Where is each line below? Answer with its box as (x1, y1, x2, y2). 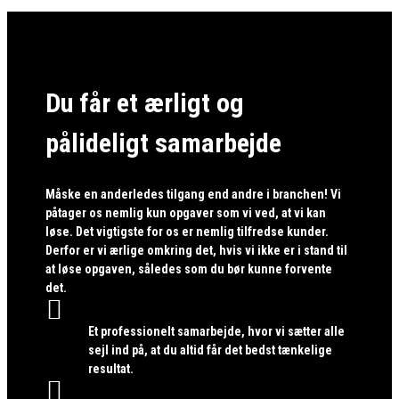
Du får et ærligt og (45, 87, 245, 119)
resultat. (87, 362, 134, 377)
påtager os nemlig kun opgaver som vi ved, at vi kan (45, 206, 327, 221)
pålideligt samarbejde (45, 127, 282, 159)
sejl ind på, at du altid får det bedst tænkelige (87, 343, 332, 358)
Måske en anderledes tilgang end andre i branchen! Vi (45, 187, 342, 202)
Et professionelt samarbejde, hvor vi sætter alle (87, 324, 345, 339)
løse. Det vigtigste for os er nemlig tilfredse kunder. (45, 224, 330, 240)
